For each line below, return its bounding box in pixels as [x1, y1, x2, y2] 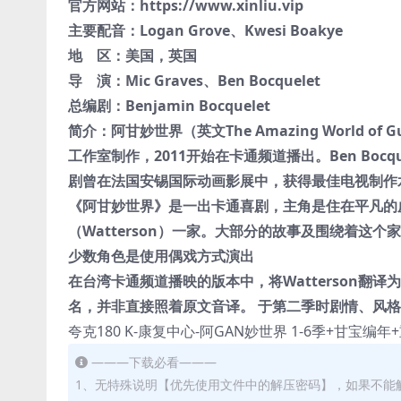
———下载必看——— [90, 354, 217, 371]
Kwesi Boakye [243, 21, 343, 41]
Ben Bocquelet [217, 71, 320, 91]
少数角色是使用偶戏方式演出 [67, 246, 254, 267]
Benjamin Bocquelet [124, 96, 270, 116]
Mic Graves [124, 71, 203, 91]
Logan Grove [139, 21, 230, 41]
